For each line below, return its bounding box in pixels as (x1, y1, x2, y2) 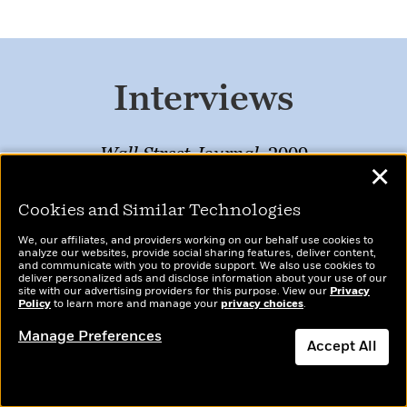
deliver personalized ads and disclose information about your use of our (18, 273, 387, 284)
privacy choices (221, 299, 303, 310)
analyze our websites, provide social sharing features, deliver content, (18, 248, 376, 259)
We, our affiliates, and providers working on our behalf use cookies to (18, 235, 373, 246)
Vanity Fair (133, 220, 225, 243)
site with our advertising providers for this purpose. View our (18, 286, 330, 297)
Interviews (114, 76, 293, 121)
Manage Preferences (18, 330, 162, 344)
